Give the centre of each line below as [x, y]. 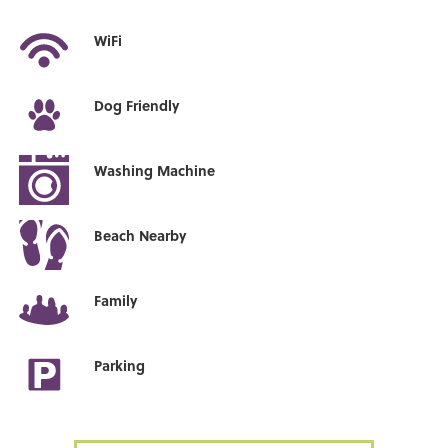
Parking [120, 365]
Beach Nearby [140, 235]
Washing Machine [155, 170]
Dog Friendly [137, 105]
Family [116, 300]
